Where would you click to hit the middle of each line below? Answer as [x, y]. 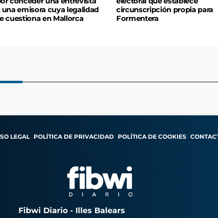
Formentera [137, 18]
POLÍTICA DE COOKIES [152, 136]
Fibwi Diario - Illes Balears [72, 210]
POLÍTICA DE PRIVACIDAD [74, 136]
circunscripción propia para [165, 9]
